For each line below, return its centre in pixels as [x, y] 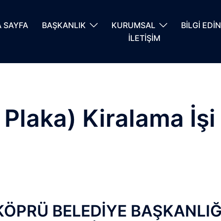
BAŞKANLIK [64, 25]
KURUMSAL [134, 25]
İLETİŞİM [144, 38]
